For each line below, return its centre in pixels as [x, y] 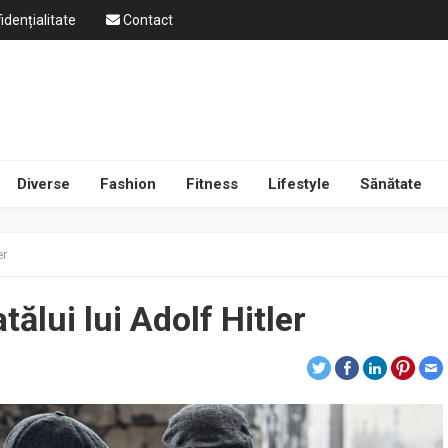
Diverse [43, 184]
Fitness [212, 184]
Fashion [128, 184]
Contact [146, 20]
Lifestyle [299, 184]
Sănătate [391, 184]
